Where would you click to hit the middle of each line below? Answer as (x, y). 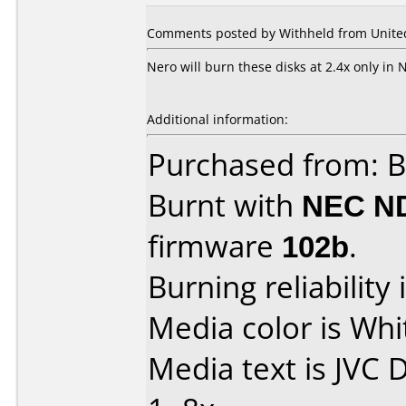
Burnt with (225, 205)
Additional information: (217, 119)
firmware (215, 246)
